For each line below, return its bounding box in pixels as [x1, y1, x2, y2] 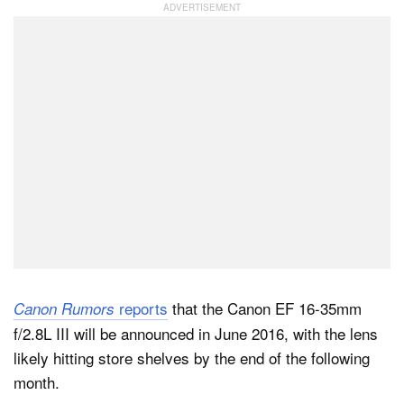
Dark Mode [70, 55, 138, 71]
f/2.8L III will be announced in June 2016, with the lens [14, 322, 378, 344]
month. [14, 371, 60, 393]
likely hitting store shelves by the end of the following [14, 346, 370, 369]
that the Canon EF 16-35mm [168, 297, 362, 319]
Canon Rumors [14, 298, 115, 319]
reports [115, 297, 168, 319]
